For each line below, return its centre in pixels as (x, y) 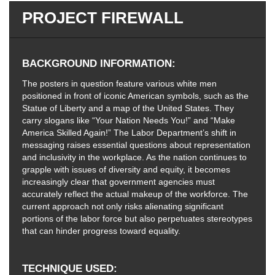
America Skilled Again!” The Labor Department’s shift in (129, 132)
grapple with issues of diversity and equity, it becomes (126, 169)
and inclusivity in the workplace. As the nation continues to (134, 157)
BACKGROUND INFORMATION (97, 63)
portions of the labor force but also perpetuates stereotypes (137, 218)
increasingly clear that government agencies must (118, 181)
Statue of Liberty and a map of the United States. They (128, 108)
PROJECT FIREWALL (103, 17)
